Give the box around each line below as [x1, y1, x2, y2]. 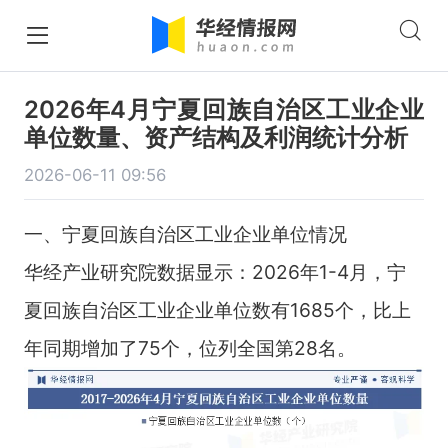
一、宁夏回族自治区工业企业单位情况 [23, 221, 347, 246]
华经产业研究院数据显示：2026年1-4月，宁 [23, 259, 406, 284]
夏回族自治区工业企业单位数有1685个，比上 [23, 297, 411, 322]
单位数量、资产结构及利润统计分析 [23, 122, 408, 152]
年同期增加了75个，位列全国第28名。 [23, 335, 356, 360]
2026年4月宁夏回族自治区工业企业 [23, 94, 425, 124]
